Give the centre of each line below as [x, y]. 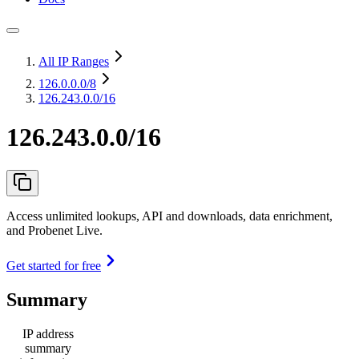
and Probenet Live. [54, 230]
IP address [48, 333]
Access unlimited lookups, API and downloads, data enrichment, [169, 216]
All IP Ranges [74, 61]
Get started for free [54, 265]
